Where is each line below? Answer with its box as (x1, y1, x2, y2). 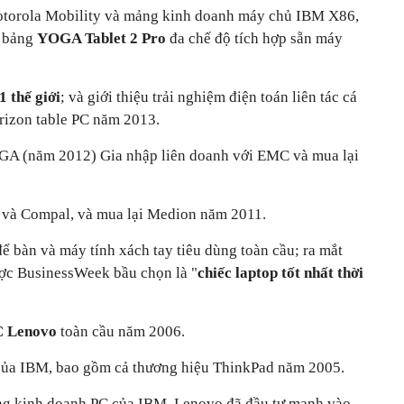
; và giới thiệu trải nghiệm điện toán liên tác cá (60, 87, 357, 106)
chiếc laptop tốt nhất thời (197, 263, 363, 281)
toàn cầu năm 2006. (57, 322, 185, 340)
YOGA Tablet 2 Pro (37, 29, 166, 47)
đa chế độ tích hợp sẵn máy (166, 29, 343, 47)
